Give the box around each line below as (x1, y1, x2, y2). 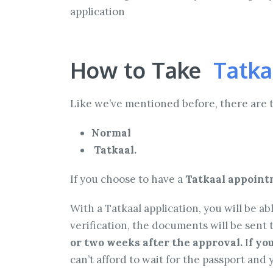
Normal (91, 126, 131, 140)
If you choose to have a (70, 172, 185, 186)
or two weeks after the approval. (70, 236, 243, 250)
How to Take (70, 56, 213, 84)
